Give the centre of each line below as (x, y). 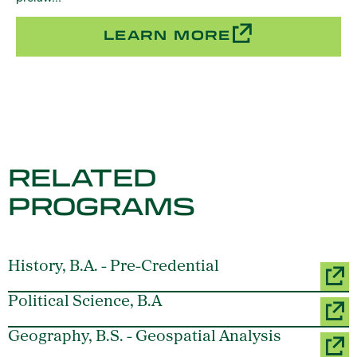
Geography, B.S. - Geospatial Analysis (145, 337)
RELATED (82, 178)
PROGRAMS (102, 206)
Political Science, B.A (85, 302)
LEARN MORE (167, 35)
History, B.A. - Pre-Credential (114, 267)
